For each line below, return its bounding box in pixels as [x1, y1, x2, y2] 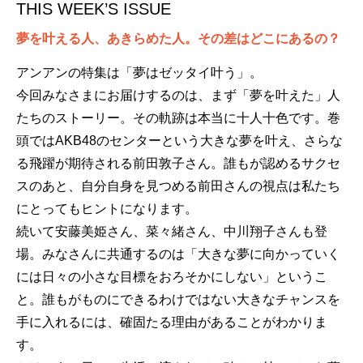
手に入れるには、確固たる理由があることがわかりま [16, 315, 327, 329]
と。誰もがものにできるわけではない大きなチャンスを [16, 293, 340, 306]
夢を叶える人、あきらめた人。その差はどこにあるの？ [16, 32, 340, 45]
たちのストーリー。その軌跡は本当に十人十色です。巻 [16, 111, 340, 125]
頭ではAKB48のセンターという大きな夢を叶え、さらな [16, 134, 343, 147]
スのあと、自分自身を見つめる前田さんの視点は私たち [16, 179, 340, 193]
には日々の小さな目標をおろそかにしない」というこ [16, 270, 327, 284]
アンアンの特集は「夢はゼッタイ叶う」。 [16, 66, 263, 79]
